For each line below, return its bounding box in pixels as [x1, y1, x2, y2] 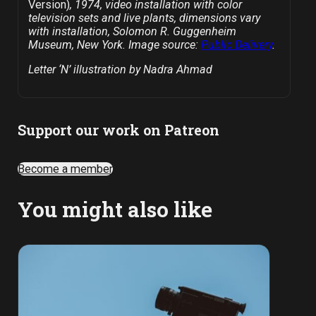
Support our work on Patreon [18, 120, 220, 139]
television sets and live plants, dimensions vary [28, 11, 260, 25]
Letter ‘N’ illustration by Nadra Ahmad [28, 62, 212, 76]
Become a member [18, 162, 114, 176]
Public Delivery [200, 37, 272, 51]
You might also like [18, 195, 213, 224]
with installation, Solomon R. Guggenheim [28, 24, 236, 38]
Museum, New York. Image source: [28, 37, 201, 51]
